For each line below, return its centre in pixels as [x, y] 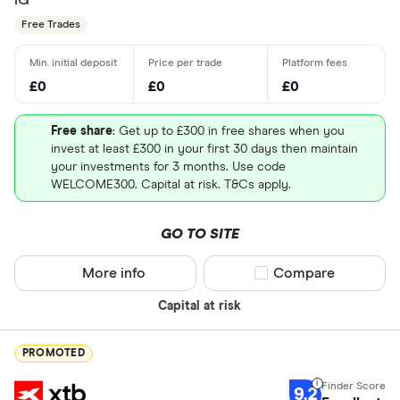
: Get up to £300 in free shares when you [229, 131]
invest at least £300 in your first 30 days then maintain [204, 149]
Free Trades [51, 25]
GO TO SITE [200, 233]
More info [114, 273]
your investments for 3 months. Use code [168, 167]
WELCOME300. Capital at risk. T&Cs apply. [171, 184]
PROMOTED [54, 354]
